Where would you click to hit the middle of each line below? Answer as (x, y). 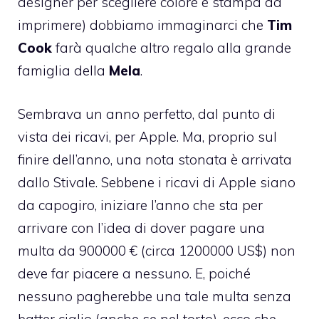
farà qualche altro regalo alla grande (172, 48)
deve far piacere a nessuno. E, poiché (134, 273)
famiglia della (63, 71)
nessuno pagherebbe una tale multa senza (155, 296)
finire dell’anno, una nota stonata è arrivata (155, 159)
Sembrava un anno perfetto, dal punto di (147, 114)
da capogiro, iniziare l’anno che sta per (140, 205)
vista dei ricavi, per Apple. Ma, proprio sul (147, 136)
